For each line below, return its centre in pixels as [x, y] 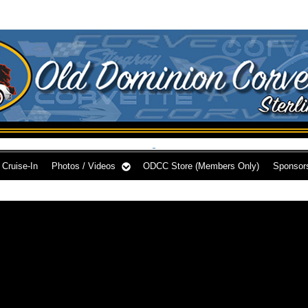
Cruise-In [20, 166]
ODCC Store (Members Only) [201, 166]
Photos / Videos [84, 166]
